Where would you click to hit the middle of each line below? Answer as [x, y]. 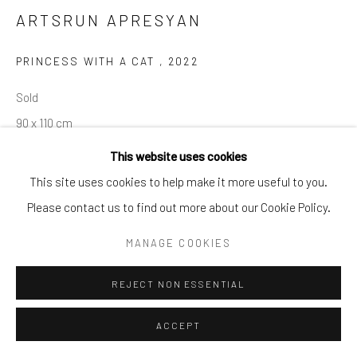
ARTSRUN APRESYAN [109, 20]
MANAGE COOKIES [178, 243]
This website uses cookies [178, 156]
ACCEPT [178, 325]
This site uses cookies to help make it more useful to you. [178, 181]
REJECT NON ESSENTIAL [178, 284]
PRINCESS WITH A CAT [88, 61]
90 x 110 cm [44, 123]
